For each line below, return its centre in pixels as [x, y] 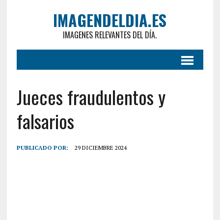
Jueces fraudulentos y [91, 97]
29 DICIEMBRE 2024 [100, 148]
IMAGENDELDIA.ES [110, 20]
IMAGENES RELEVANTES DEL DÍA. [110, 35]
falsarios [45, 121]
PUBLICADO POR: [43, 148]
